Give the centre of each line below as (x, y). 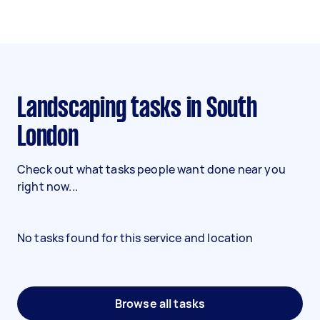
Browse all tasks (160, 304)
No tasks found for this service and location (135, 238)
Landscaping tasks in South (22, 109)
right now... (47, 186)
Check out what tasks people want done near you (151, 169)
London (48, 138)
